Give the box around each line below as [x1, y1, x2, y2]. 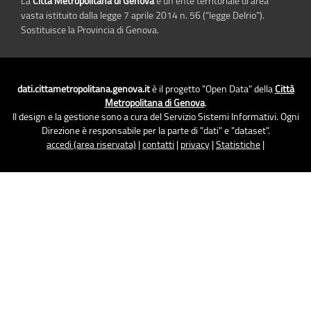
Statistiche [216, 137, 260, 151]
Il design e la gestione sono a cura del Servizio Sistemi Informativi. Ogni [12, 110, 299, 124]
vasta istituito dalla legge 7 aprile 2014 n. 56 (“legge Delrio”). [21, 8, 264, 22]
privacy [180, 137, 210, 151]
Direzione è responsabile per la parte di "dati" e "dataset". [41, 124, 270, 137]
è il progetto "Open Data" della [149, 82, 275, 96]
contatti [142, 137, 174, 151]
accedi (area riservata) [47, 137, 136, 151]
